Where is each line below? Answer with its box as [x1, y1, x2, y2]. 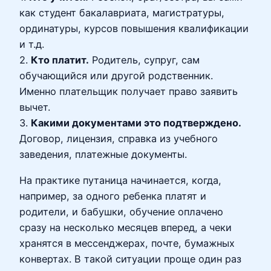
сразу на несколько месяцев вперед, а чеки [19, 221, 232, 233]
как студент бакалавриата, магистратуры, [19, 7, 224, 19]
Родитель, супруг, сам [89, 54, 200, 67]
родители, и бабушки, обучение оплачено [19, 205, 223, 218]
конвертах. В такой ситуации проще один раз [19, 252, 241, 265]
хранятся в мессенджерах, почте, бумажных [19, 237, 235, 249]
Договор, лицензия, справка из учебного [19, 132, 218, 145]
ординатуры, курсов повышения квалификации [19, 22, 249, 35]
